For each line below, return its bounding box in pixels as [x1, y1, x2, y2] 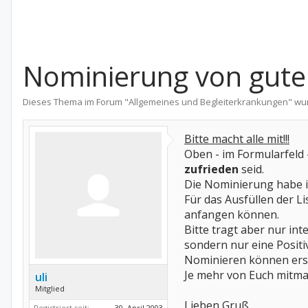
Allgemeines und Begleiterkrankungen [129, 96, 288, 108]
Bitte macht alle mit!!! [184, 131, 289, 146]
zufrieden [184, 162, 241, 177]
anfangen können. [184, 207, 279, 222]
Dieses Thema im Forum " [23, 96, 129, 108]
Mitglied [35, 283, 65, 294]
